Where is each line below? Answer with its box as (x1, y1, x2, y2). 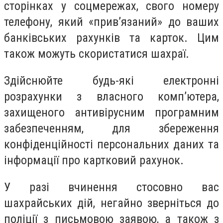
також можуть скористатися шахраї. (4, 47, 189, 61)
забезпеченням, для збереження (4, 121, 219, 135)
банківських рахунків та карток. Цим (4, 31, 219, 45)
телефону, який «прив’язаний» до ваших (4, 15, 219, 29)
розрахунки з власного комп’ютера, (4, 89, 219, 104)
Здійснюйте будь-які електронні (4, 73, 219, 88)
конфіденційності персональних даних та (4, 137, 219, 151)
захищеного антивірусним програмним (4, 105, 219, 119)
